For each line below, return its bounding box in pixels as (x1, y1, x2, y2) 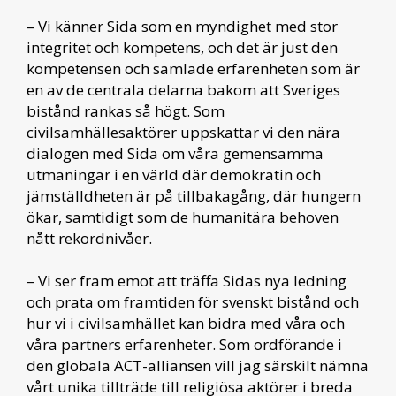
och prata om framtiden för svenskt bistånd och (27, 292, 359, 313)
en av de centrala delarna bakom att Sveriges (27, 80, 340, 101)
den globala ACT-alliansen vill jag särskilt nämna (27, 355, 369, 377)
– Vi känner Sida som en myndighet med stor (27, 16, 338, 37)
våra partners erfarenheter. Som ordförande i (27, 334, 342, 355)
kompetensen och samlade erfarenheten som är (27, 58, 360, 80)
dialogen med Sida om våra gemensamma (27, 143, 324, 164)
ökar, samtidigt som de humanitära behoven (27, 207, 339, 228)
